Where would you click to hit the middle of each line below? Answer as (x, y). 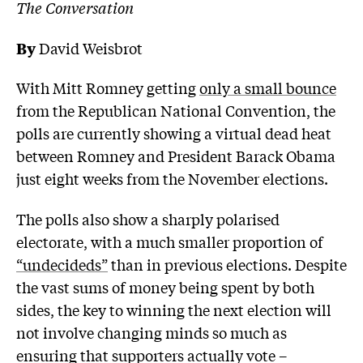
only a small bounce (268, 88)
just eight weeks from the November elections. (172, 179)
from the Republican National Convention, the (176, 111)
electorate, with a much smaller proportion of (170, 241)
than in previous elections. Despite (227, 264)
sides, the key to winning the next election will (174, 309)
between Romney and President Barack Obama (176, 156)
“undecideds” (62, 264)
